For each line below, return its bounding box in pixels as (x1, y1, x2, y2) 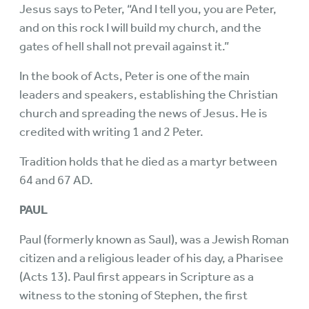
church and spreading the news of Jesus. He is (19, 106, 268, 121)
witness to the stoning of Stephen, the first (19, 288, 248, 303)
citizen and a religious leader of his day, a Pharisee (19, 250, 283, 266)
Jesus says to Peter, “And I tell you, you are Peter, (19, 1, 277, 17)
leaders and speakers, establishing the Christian (19, 87, 278, 103)
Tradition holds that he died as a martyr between (19, 154, 277, 170)
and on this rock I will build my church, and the (19, 20, 261, 36)
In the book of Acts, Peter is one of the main (19, 68, 250, 84)
